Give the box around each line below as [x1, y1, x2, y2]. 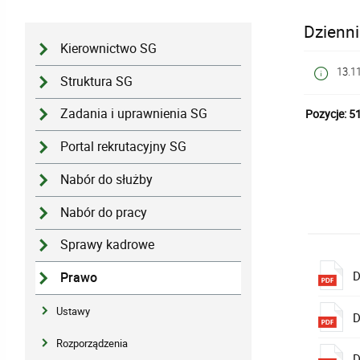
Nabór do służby [60, 170, 153, 188]
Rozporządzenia [56, 335, 129, 350]
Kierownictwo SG [60, 39, 157, 57]
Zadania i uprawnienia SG [60, 105, 208, 123]
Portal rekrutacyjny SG [60, 138, 187, 156]
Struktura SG [60, 72, 133, 90]
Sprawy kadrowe [60, 236, 155, 254]
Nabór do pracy [60, 203, 148, 221]
